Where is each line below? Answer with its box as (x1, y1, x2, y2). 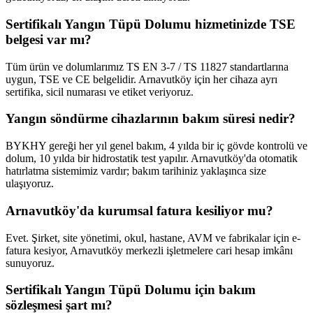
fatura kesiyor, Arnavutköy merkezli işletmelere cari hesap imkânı (6, 244, 293, 256)
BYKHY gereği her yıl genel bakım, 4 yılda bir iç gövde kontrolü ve (6, 140, 307, 152)
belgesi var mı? (6, 31, 92, 47)
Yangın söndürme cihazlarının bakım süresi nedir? (6, 111, 296, 126)
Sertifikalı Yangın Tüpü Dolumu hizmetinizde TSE (6, 16, 296, 31)
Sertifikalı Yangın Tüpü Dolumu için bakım (6, 282, 256, 298)
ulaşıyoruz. (6, 177, 54, 190)
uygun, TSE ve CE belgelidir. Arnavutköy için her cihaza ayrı (6, 73, 277, 85)
